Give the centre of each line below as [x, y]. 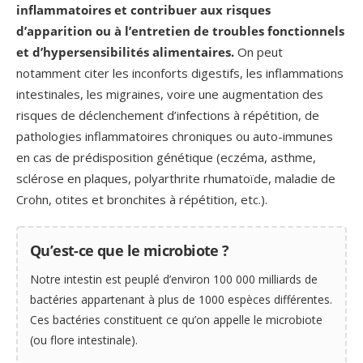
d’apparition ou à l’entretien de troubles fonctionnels [180, 30]
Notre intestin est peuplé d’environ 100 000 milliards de [174, 279]
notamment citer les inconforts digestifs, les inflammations [180, 73]
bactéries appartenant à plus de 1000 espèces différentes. [181, 299]
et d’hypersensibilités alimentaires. [127, 51]
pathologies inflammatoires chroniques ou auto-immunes [175, 136]
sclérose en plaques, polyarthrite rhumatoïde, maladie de [176, 178]
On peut [260, 51]
